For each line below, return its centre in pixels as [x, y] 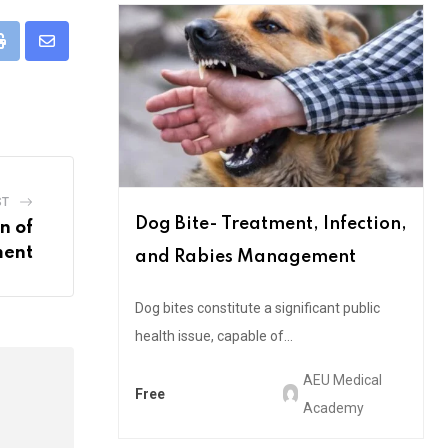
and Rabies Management [245, 257]
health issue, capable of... [214, 336]
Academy [333, 408]
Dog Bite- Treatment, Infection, [271, 224]
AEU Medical [342, 380]
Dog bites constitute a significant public [257, 308]
